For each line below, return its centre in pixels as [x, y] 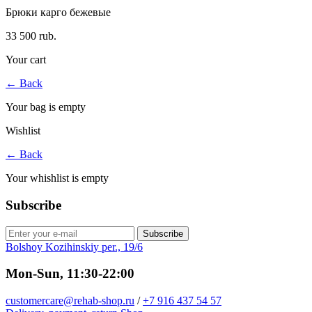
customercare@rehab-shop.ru [70, 301]
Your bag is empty [46, 107]
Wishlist [23, 131]
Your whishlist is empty [57, 178]
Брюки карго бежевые [58, 13]
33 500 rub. [31, 36]
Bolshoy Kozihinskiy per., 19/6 [74, 247]
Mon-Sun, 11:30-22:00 [70, 274]
